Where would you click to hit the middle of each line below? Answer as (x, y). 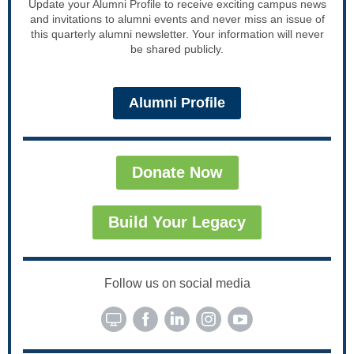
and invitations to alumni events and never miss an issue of (177, 19)
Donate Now (177, 172)
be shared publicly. (177, 49)
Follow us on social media (177, 283)
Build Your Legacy (177, 222)
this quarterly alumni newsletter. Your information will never (177, 34)
